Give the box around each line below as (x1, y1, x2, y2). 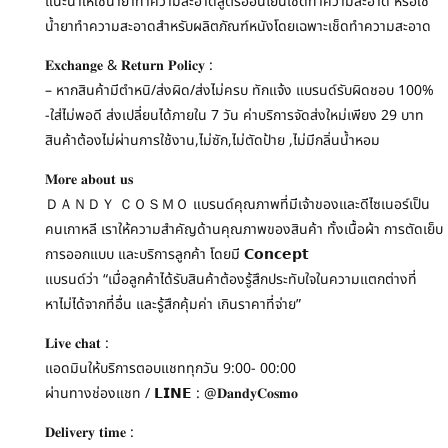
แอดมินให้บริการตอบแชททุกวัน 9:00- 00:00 (45, 357, 296, 379)
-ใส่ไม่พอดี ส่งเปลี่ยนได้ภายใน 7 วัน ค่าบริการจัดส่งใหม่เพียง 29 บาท (45, 104, 424, 126)
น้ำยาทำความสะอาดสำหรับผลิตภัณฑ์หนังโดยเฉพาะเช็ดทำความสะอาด (45, 15, 431, 37)
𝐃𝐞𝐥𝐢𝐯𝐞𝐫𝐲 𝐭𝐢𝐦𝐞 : (45, 421, 134, 443)
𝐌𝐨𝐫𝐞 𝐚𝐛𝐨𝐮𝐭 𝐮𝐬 (45, 168, 133, 190)
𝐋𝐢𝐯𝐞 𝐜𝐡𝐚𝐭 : (45, 332, 109, 354)
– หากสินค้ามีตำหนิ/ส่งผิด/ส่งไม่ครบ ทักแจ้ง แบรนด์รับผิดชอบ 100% (45, 79, 434, 101)
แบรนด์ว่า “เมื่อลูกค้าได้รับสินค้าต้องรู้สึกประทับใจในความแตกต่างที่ (45, 268, 417, 290)
